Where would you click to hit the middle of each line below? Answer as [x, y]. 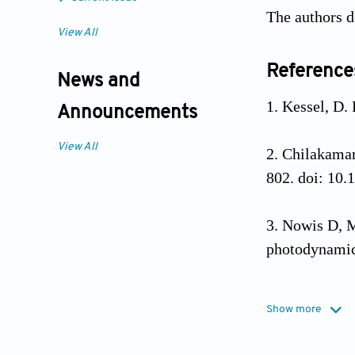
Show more [294, 309]
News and [98, 82]
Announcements [127, 114]
